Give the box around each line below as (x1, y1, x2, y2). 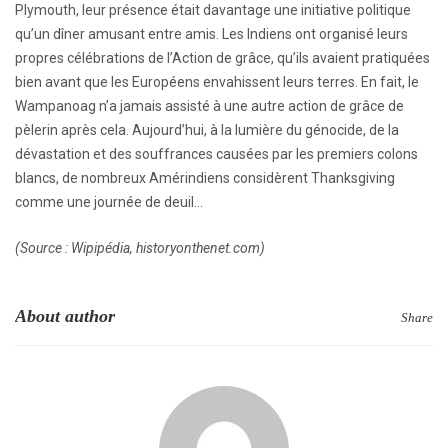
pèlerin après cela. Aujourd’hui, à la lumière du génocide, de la (15, 122, 399, 139)
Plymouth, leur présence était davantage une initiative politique (15, 2, 411, 19)
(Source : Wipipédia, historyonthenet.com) (15, 240, 265, 257)
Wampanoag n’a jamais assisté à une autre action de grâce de (15, 98, 404, 115)
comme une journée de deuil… (15, 194, 203, 211)
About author (15, 306, 115, 327)
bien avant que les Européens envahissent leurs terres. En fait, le (15, 74, 419, 91)
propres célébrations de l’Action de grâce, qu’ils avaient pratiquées (15, 50, 430, 67)
